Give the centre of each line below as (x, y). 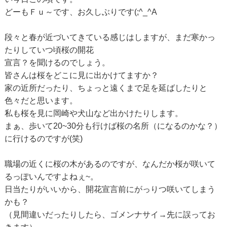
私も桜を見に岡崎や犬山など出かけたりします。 (93, 113)
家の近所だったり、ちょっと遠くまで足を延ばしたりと (106, 88)
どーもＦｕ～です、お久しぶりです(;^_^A (81, 12)
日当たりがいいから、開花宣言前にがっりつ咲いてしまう (110, 190)
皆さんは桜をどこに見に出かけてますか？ (81, 75)
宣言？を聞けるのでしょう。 (57, 63)
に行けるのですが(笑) (43, 139)
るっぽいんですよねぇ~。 (51, 177)
